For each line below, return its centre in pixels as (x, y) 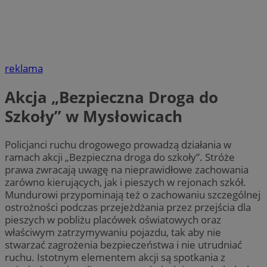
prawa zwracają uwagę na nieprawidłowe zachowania (127, 169)
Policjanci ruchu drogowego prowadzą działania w (118, 144)
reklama (24, 69)
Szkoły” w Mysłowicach (94, 116)
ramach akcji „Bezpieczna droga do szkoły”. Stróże (120, 157)
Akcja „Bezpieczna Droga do (111, 97)
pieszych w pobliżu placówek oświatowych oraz (113, 219)
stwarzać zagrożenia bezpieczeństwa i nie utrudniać (123, 244)
